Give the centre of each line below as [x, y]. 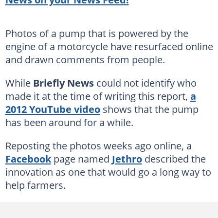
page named [81, 158]
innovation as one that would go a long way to [108, 172]
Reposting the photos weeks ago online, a [98, 145]
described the [174, 158]
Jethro [127, 158]
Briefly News [63, 82]
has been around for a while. [69, 122]
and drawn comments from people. [85, 59]
